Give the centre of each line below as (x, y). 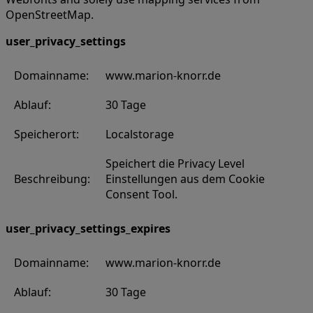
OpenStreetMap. (50, 15)
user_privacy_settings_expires (88, 229)
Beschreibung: (52, 179)
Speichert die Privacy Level (175, 164)
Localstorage (140, 134)
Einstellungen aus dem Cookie (185, 179)
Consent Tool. (141, 195)
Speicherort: (46, 134)
